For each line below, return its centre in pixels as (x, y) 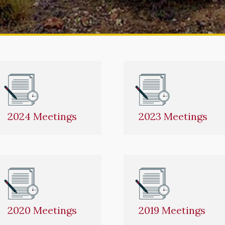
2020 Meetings (42, 210)
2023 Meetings (173, 116)
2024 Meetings (42, 116)
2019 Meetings (172, 210)
